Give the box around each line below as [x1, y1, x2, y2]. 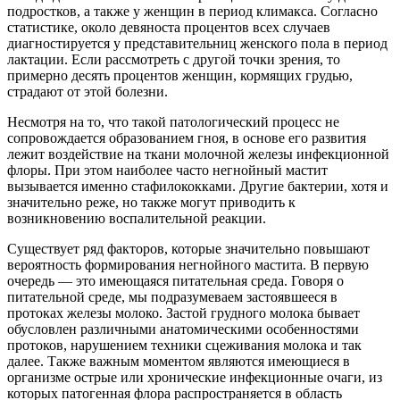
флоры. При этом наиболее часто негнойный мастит [7, 162, 328, 178]
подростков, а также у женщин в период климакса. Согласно [7, 3, 378, 19]
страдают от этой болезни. [7, 83, 168, 99]
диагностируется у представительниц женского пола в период [7, 35, 387, 51]
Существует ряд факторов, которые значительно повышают [7, 240, 370, 256]
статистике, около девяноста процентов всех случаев [7, 19, 330, 35]
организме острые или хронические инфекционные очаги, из [7, 369, 382, 385]
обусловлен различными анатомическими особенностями [7, 321, 359, 337]
